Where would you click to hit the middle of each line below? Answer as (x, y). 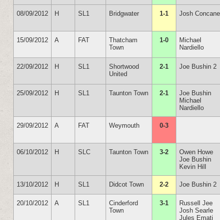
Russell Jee (196, 203)
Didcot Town (127, 184)
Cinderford (124, 203)
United (118, 74)
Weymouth (124, 125)
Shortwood (124, 67)
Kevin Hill (193, 167)
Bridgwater (124, 14)
